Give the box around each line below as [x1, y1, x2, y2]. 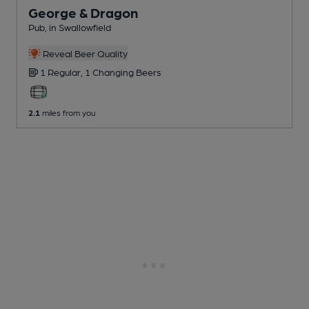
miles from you [40, 108, 95, 118]
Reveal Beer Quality [40, 48, 128, 59]
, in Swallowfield [45, 21, 111, 33]
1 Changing [85, 66, 136, 78]
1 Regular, [40, 66, 85, 78]
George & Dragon [28, 4, 138, 21]
